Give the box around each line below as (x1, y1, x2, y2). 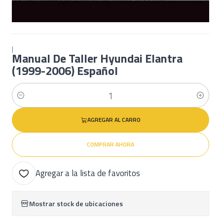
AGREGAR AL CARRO (87, 115, 141, 124)
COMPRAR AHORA (87, 140, 134, 149)
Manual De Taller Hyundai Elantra (12, 49, 183, 67)
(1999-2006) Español (12, 62, 118, 79)
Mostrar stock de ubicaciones (29, 198, 123, 209)
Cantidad (12, 95, 39, 107)
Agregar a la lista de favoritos (36, 167, 140, 180)
